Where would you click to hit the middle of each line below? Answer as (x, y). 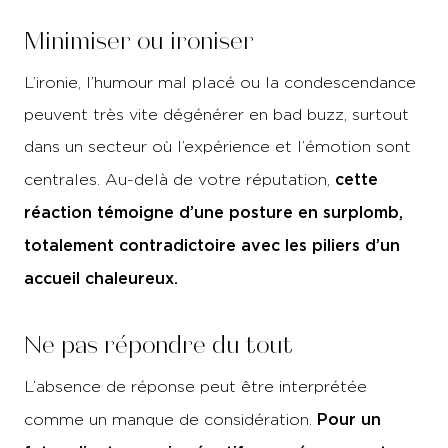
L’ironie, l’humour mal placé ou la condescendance (220, 82)
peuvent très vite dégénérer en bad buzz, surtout (216, 114)
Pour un (349, 419)
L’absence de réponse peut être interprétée (195, 386)
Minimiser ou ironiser (139, 41)
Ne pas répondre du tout (158, 345)
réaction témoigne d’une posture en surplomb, (213, 212)
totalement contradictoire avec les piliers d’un (212, 245)
